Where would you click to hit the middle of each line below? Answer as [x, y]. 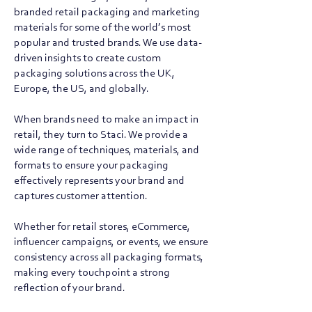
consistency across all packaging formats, [109, 258]
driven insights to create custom [87, 58]
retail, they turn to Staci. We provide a [101, 135]
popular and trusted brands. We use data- [108, 43]
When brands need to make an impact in [106, 120]
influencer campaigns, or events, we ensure [111, 242]
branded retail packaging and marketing [107, 13]
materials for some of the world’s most [102, 28]
